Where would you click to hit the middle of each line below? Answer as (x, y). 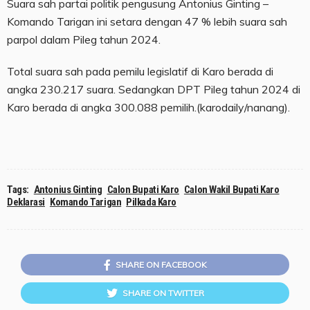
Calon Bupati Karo (143, 190)
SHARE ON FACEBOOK (161, 265)
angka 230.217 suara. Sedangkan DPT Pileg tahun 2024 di (154, 90)
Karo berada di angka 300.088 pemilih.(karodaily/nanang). (148, 108)
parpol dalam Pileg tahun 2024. (84, 40)
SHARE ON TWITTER (163, 293)
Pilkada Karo (151, 202)
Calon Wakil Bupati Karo (231, 190)
